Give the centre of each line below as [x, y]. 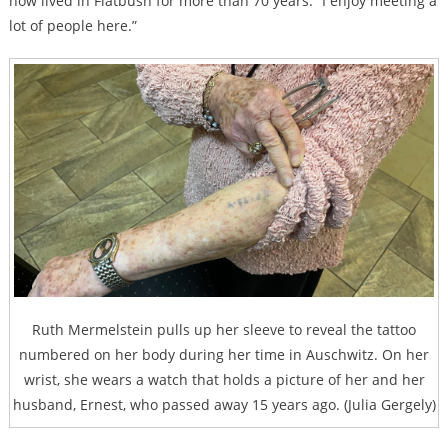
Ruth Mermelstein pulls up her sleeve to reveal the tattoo [224, 330]
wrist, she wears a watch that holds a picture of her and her [224, 380]
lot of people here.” [72, 26]
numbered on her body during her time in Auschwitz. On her [224, 355]
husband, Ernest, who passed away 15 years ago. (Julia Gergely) [224, 405]
